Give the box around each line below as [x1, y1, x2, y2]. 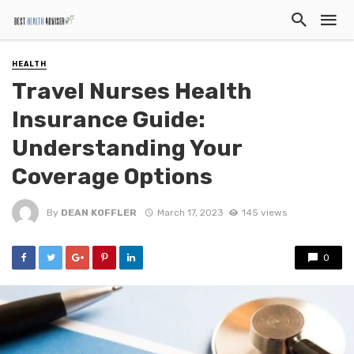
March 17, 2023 [156, 206, 224, 218]
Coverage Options [12, 163, 213, 190]
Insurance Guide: [12, 106, 205, 134]
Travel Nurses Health [12, 77, 252, 105]
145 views [241, 206, 287, 218]
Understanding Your [12, 134, 242, 162]
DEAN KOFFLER [61, 206, 137, 218]
